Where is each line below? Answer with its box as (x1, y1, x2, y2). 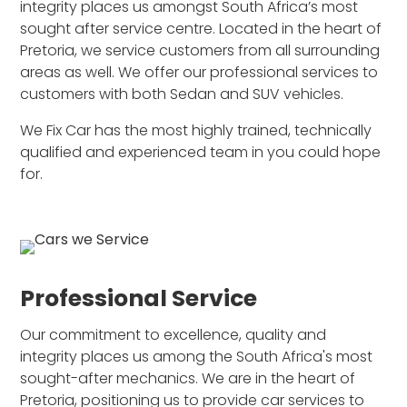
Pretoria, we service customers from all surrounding (20, 39, 381, 61)
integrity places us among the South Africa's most (20, 345, 373, 367)
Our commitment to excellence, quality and (20, 323, 327, 345)
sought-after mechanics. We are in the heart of (20, 367, 356, 389)
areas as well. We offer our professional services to (20, 61, 379, 83)
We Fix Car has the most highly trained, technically (20, 119, 372, 141)
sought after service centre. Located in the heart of (20, 17, 382, 39)
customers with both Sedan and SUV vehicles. (20, 83, 344, 104)
